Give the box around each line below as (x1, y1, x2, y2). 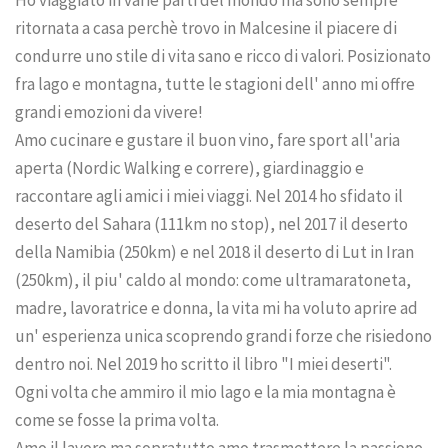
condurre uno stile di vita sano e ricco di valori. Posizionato (15, 44, 431, 67)
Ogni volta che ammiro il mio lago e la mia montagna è (15, 380, 396, 403)
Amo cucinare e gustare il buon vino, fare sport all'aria (15, 128, 400, 151)
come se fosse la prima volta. (15, 408, 219, 431)
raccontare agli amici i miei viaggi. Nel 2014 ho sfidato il (15, 184, 403, 207)
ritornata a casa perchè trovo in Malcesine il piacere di (15, 16, 397, 39)
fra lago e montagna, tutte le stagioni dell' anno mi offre (15, 72, 415, 95)
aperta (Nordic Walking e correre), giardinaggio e (15, 156, 364, 179)
